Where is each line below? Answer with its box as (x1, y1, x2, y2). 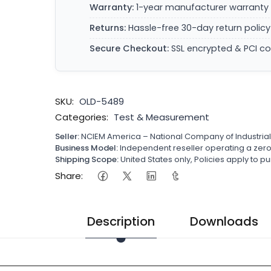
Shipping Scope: (55, 154, 119, 165)
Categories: (55, 111, 109, 123)
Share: (55, 169, 83, 182)
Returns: (90, 22, 126, 34)
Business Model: (55, 142, 119, 154)
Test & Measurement (114, 111, 210, 123)
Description (87, 213, 155, 230)
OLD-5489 (79, 95, 125, 108)
